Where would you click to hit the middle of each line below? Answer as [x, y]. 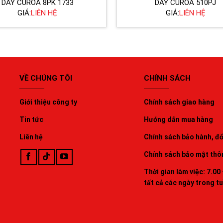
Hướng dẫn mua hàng [178, 119]
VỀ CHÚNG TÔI [46, 78]
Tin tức [31, 119]
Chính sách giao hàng [179, 102]
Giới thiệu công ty [48, 102]
